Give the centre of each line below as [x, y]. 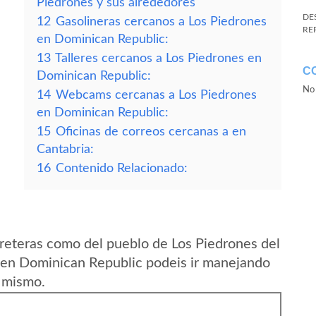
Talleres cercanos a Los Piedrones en [158, 58]
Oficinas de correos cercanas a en [151, 132]
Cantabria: [65, 149]
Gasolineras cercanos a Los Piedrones [161, 22]
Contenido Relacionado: [122, 168]
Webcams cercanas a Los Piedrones [156, 95]
